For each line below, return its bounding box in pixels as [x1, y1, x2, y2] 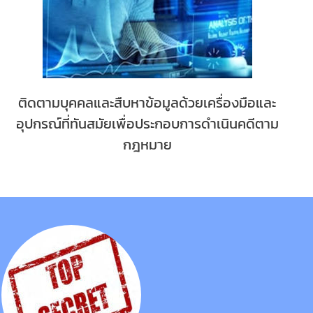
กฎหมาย [122, 134, 172, 156]
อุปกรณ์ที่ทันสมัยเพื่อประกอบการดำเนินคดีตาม [15, 113, 279, 135]
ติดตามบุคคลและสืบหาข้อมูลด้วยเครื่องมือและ [18, 92, 277, 114]
